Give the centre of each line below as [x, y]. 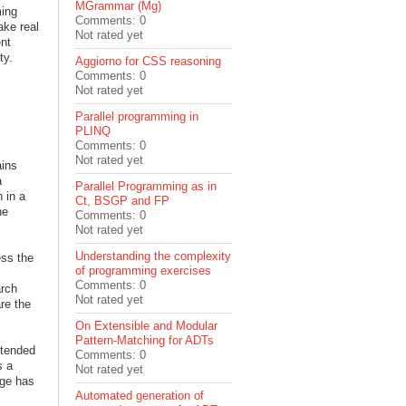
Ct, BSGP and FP [123, 201]
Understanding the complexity [154, 256]
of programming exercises [144, 271]
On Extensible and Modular [147, 326]
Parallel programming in [137, 116]
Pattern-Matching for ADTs [145, 340]
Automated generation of [140, 396]
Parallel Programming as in [146, 186]
